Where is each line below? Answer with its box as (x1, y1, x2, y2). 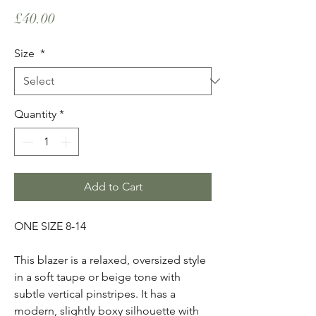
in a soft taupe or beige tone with (14, 270, 181, 284)
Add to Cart (83, 180, 142, 193)
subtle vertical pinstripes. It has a (14, 287, 176, 300)
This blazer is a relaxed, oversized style (14, 253, 206, 267)
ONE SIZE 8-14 (14, 219, 86, 233)
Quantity (14, 107, 56, 121)
